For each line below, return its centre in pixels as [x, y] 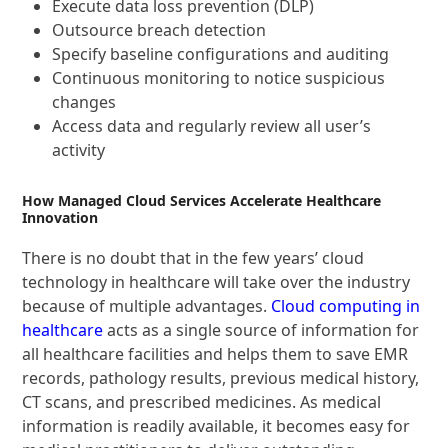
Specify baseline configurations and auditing [221, 54]
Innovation [60, 218]
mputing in [379, 306]
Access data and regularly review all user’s [212, 126]
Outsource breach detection [159, 30]
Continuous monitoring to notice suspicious [219, 78]
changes [84, 102]
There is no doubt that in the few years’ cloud [193, 258]
